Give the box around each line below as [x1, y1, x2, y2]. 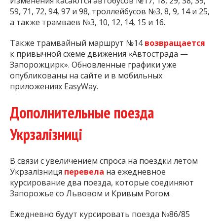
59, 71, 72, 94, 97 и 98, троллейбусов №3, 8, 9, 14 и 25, [10, 5, 210, 17]
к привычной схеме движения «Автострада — [10, 48, 188, 59]
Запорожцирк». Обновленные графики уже [10, 59, 177, 70]
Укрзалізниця [10, 166, 64, 178]
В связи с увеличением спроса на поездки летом [10, 155, 198, 167]
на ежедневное [106, 166, 166, 178]
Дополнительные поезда [10, 102, 154, 123]
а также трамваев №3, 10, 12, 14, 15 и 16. [10, 16, 165, 28]
